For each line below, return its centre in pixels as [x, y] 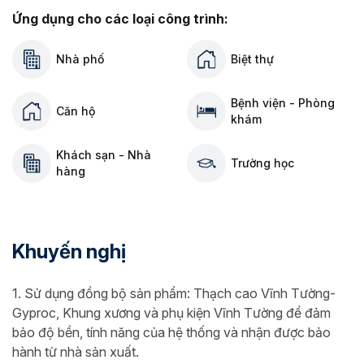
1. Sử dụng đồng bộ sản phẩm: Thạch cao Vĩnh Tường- [174, 293]
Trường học [262, 163]
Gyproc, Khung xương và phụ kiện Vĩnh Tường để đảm [171, 313]
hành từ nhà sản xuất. [76, 352]
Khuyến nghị [69, 251]
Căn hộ [76, 111]
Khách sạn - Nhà [104, 155]
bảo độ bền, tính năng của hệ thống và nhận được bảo [171, 332]
